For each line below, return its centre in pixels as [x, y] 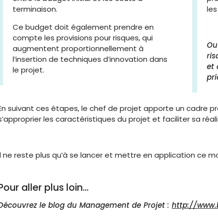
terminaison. [35, 9]
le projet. [28, 70]
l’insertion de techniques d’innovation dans [90, 59]
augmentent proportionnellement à [78, 48]
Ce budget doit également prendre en [83, 27]
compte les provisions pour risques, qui [83, 38]
